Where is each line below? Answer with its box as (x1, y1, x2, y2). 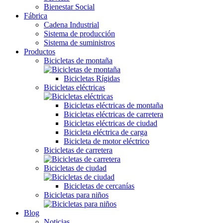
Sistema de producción (44, 29, 115, 38)
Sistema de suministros (44, 38, 115, 47)
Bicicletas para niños (44, 191, 109, 199)
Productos (24, 47, 55, 56)
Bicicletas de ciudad (44, 164, 107, 172)
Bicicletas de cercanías (64, 182, 134, 190)
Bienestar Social (44, 2, 95, 11)
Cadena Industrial (44, 20, 99, 29)
